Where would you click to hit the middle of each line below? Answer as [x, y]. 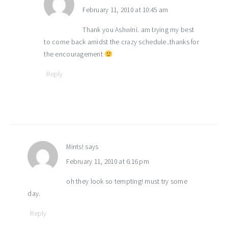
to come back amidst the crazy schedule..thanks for [121, 42]
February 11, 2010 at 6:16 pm [108, 162]
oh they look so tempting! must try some [127, 182]
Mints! [75, 147]
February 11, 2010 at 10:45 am [125, 10]
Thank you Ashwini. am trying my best [138, 30]
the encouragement [74, 54]
